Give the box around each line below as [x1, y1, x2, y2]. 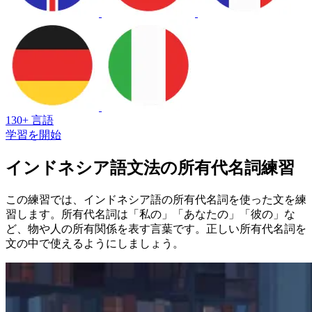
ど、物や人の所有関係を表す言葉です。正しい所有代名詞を [6, 222, 306, 235]
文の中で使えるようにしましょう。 [6, 237, 184, 249]
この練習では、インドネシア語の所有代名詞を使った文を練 [6, 193, 306, 205]
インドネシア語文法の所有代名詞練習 [6, 158, 295, 177]
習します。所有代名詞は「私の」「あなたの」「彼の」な [6, 208, 295, 220]
